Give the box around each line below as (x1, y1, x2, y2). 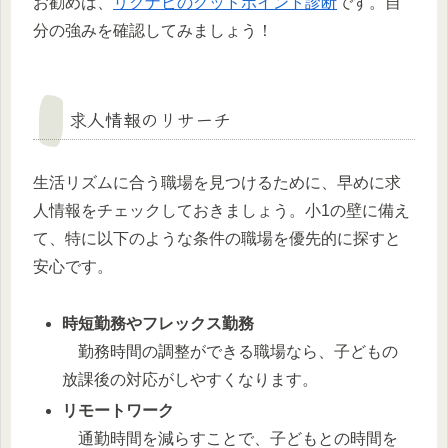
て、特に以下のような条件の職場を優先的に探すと (33, 229, 401, 247)
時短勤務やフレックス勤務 (62, 314, 255, 332)
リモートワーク (62, 401, 175, 419)
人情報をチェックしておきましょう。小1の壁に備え (33, 201, 410, 219)
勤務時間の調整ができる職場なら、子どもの (62, 342, 399, 360)
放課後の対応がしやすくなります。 (62, 370, 319, 388)
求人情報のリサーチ (69, 105, 231, 132)
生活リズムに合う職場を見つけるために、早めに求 (33, 173, 401, 191)
